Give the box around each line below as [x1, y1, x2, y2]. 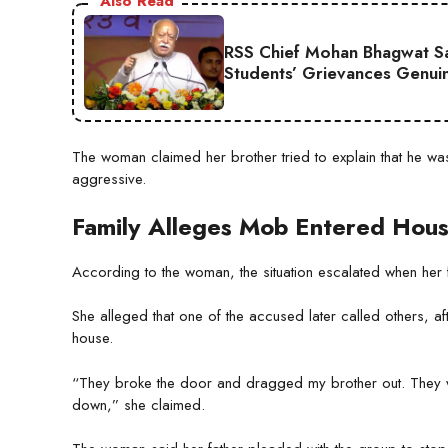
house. [72, 327, 113, 350]
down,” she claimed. [72, 393, 205, 416]
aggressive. [72, 168, 146, 191]
